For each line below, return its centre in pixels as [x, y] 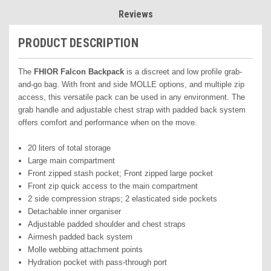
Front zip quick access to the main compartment [113, 186]
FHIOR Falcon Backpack [78, 72]
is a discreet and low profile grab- [183, 72]
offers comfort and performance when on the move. [108, 123]
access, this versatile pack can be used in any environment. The [132, 97]
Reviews [135, 15]
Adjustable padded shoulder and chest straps [107, 224]
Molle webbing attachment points [86, 250]
